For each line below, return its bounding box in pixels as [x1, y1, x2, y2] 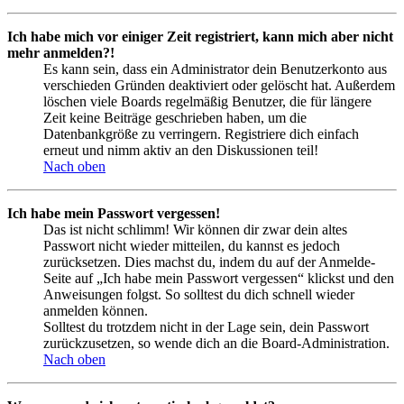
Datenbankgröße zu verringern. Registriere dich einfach [43, 125, 359, 142]
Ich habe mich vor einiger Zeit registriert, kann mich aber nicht [7, 28, 393, 44]
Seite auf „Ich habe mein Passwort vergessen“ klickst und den [43, 270, 394, 286]
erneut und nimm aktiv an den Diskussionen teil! [43, 142, 318, 158]
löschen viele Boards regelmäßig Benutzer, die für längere [43, 93, 372, 109]
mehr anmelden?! [7, 44, 115, 60]
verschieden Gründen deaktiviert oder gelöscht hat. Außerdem [43, 77, 395, 93]
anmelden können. [43, 302, 148, 318]
